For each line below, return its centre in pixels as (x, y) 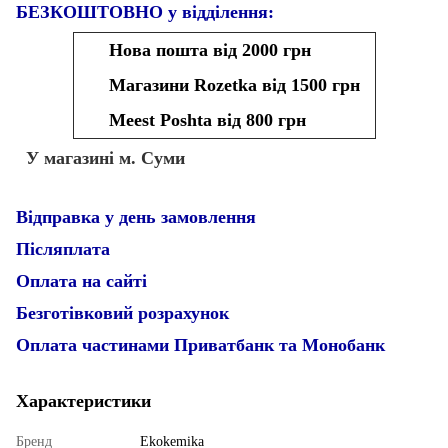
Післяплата (63, 248)
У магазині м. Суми (103, 157)
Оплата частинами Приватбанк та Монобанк (200, 344)
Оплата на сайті (81, 280)
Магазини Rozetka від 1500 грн (234, 84)
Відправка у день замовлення (136, 216)
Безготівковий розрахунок (122, 312)
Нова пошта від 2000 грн (212, 49)
